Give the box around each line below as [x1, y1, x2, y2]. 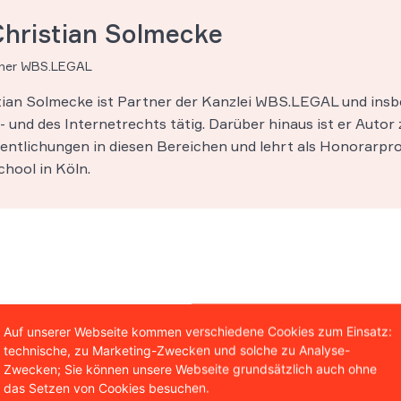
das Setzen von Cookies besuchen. [4, 380, 209, 395]
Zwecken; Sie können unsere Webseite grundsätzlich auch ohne [4, 361, 377, 376]
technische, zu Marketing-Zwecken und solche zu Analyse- [4, 342, 350, 357]
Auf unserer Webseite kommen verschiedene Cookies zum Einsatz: [4, 323, 392, 338]
